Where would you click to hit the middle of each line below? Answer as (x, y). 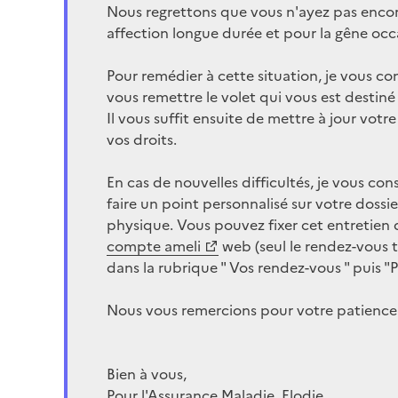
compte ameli (154, 246)
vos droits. (142, 139)
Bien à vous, (147, 374)
